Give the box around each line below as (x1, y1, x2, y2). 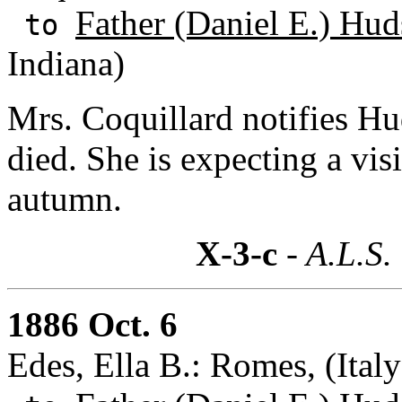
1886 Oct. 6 (7, 304, 178, 344)
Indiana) (7, 43, 125, 83)
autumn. (7, 179, 122, 218)
